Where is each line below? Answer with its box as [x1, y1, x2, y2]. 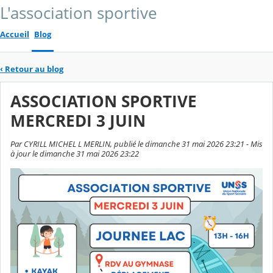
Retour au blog [5, 63, 63, 75]
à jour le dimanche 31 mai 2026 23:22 [10, 147, 139, 159]
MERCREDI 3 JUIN [10, 110, 146, 132]
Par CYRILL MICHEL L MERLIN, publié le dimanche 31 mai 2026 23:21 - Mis [10, 138, 263, 149]
